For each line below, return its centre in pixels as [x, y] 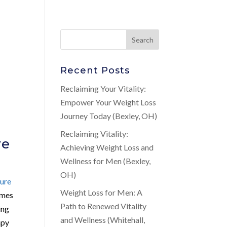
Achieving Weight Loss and [107, 147]
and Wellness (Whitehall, [103, 220]
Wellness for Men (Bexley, [106, 161]
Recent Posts [95, 70]
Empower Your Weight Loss [108, 102]
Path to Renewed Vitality [104, 206]
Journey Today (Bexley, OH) [109, 116]
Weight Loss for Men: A [102, 192]
